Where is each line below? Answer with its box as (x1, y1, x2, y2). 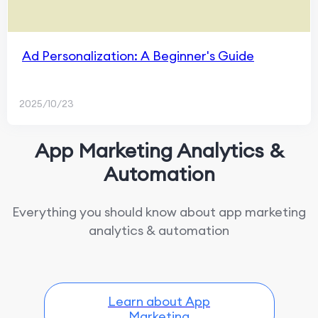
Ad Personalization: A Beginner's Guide (22, 48, 254, 64)
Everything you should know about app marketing (12, 204, 306, 220)
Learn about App (108, 293, 210, 309)
